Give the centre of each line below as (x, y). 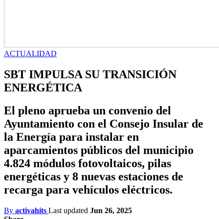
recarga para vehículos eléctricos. (88, 189)
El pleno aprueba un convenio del (88, 110)
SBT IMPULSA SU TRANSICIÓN (90, 74)
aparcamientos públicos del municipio (99, 150)
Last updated (69, 210)
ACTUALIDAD (30, 54)
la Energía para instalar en (71, 137)
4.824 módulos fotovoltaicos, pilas (88, 163)
